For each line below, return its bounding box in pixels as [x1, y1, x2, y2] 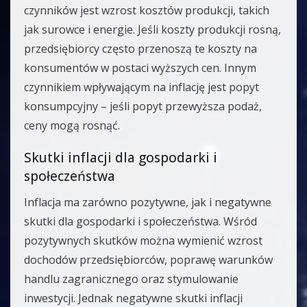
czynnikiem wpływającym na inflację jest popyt [24, 79, 259, 95]
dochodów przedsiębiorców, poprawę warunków [24, 252, 273, 268]
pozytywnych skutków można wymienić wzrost [24, 233, 262, 249]
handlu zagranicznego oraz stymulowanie [24, 271, 238, 287]
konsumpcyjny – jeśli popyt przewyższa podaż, [24, 99, 262, 114]
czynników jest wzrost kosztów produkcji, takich [24, 3, 269, 19]
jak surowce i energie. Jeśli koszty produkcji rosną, [24, 22, 281, 38]
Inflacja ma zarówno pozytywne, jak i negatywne [24, 195, 271, 210]
